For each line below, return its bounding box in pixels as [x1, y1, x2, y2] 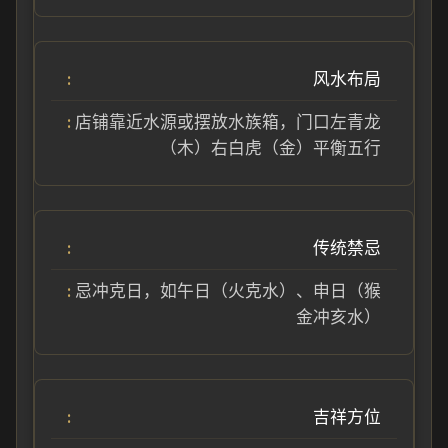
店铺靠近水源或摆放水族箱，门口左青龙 [75, 112, 381, 132]
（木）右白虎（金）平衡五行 [160, 138, 381, 158]
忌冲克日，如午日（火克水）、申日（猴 [75, 281, 381, 301]
